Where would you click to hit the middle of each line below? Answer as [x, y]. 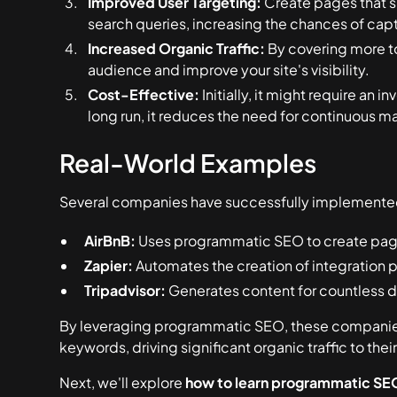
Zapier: [109, 265]
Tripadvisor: [125, 290]
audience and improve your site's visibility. [229, 70]
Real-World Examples [188, 163]
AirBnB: [110, 241]
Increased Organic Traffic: [177, 48]
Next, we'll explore [123, 382]
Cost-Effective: [144, 94]
